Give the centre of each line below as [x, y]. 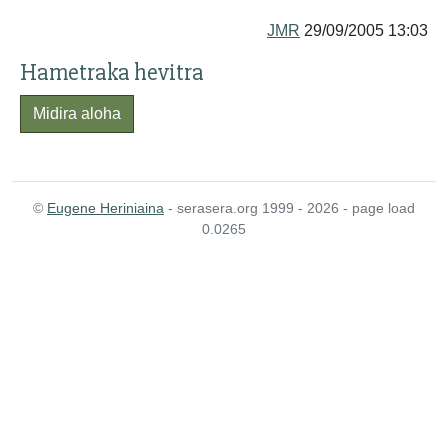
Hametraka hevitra [112, 72]
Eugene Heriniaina [105, 208]
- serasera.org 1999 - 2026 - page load [289, 208]
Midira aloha [77, 113]
